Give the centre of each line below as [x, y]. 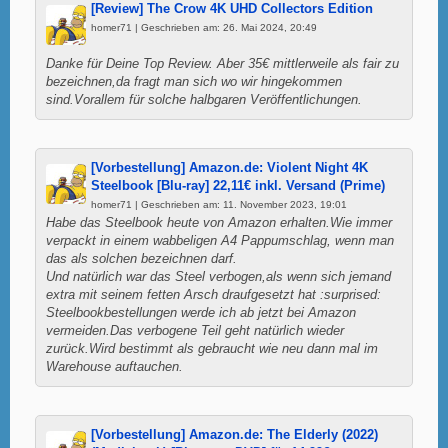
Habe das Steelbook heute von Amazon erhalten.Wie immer [219, 222]
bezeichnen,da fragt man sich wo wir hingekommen [194, 81]
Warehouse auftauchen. [114, 366]
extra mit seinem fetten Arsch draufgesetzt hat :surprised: [213, 294]
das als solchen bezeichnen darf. [141, 258]
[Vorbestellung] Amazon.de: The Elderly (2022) [234, 434]
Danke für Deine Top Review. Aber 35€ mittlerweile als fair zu [222, 63]
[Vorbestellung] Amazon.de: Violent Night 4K [229, 167]
